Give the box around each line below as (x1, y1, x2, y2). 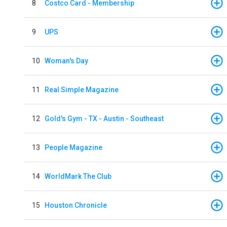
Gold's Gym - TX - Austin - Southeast (45, 114, 164, 123)
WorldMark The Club (45, 172, 111, 180)
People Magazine (45, 143, 102, 152)
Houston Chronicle (45, 201, 107, 209)
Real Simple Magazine (45, 85, 119, 94)
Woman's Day (45, 56, 88, 65)
